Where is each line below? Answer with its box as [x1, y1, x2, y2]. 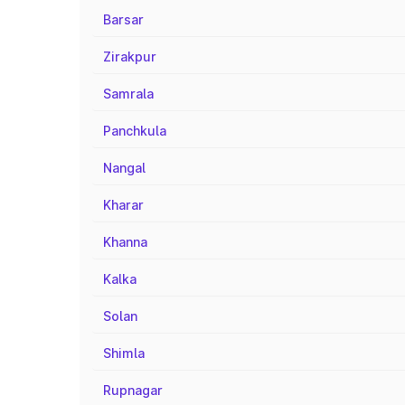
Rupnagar [103, 382, 163, 398]
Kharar [103, 197, 144, 212]
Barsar [103, 12, 144, 27]
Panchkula [103, 123, 166, 138]
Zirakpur [103, 49, 156, 64]
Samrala [103, 86, 154, 101]
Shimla [103, 345, 145, 361]
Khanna [103, 234, 147, 250]
